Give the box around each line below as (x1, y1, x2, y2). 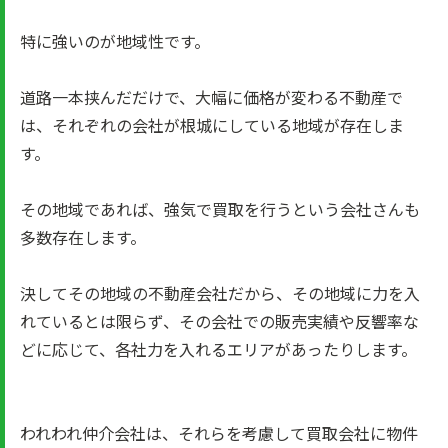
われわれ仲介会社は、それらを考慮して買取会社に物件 (20, 421, 418, 445)
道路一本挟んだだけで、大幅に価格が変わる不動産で (20, 85, 403, 109)
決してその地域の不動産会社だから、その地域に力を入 (20, 281, 420, 305)
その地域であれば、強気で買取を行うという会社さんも (20, 197, 420, 221)
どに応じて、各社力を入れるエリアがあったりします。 (20, 337, 417, 361)
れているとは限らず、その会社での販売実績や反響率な (20, 309, 419, 333)
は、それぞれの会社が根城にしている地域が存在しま (20, 113, 404, 137)
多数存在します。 (20, 225, 146, 249)
